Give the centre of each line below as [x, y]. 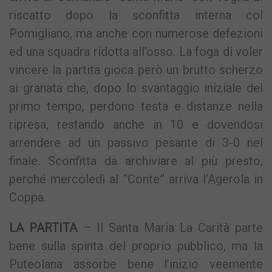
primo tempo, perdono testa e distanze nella [136, 107]
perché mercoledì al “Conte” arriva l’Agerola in [136, 179]
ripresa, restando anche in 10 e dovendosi [136, 125]
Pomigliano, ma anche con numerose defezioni [136, 34]
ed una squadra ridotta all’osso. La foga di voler [136, 52]
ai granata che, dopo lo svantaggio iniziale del [136, 88]
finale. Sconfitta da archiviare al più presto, [136, 161]
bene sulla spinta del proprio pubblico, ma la [136, 246]
